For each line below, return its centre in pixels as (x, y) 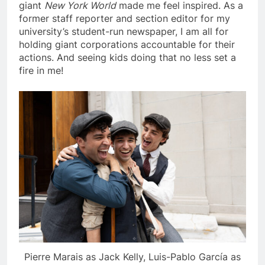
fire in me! (41, 71)
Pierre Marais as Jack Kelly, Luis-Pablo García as (132, 256)
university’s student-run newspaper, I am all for (124, 32)
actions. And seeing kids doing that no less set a (127, 58)
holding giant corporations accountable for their (127, 45)
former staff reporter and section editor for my (125, 19)
